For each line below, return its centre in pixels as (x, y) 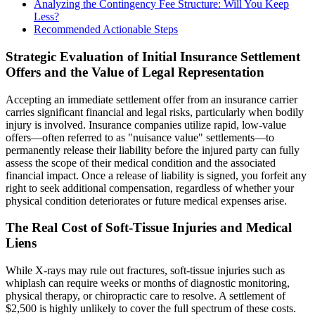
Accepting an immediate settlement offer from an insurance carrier (152, 99)
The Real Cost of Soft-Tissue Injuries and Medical (149, 228)
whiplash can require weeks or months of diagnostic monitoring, (148, 283)
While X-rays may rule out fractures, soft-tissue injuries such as (145, 271)
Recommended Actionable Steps (106, 30)
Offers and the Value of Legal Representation (135, 72)
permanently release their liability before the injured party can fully (153, 150)
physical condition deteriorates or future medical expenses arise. (146, 200)
